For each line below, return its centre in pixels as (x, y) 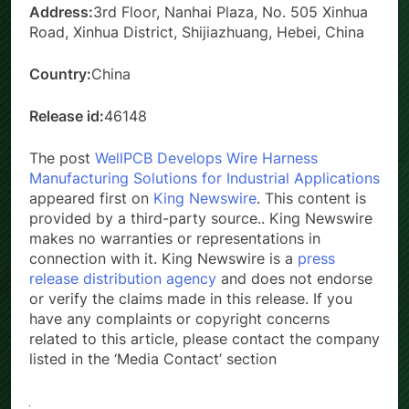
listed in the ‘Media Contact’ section (153, 358)
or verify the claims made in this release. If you (191, 298)
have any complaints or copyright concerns (179, 318)
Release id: (67, 115)
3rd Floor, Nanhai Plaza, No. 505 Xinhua (231, 11)
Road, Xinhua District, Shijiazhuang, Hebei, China (197, 31)
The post (62, 157)
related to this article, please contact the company (204, 338)
